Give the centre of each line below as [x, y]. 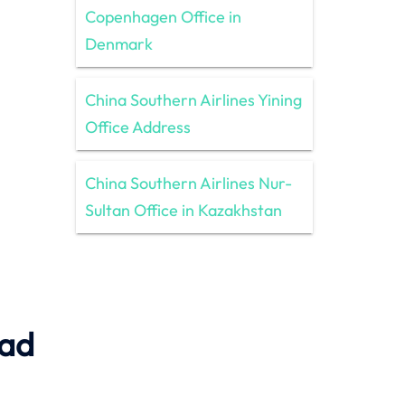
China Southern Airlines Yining [193, 99]
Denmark [118, 43]
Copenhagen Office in [163, 16]
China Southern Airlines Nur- [188, 183]
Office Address [137, 127]
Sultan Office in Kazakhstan [183, 210]
